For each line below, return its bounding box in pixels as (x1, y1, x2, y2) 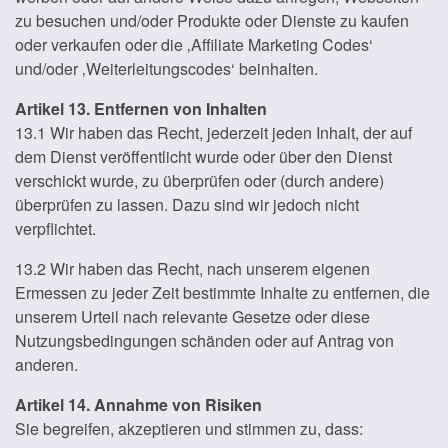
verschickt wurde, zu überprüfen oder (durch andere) (15, 169, 384, 192)
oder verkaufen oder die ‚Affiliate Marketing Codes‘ (15, 33, 373, 56)
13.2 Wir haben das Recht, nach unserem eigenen (15, 257, 370, 280)
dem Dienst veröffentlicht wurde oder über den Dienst (15, 145, 392, 168)
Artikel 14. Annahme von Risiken (15, 393, 262, 416)
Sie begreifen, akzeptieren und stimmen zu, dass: (15, 417, 363, 440)
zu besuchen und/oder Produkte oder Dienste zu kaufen (15, 9, 409, 32)
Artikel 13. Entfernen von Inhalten (15, 97, 267, 120)
